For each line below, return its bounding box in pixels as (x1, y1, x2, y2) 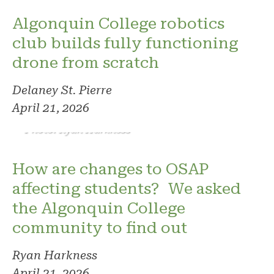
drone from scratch (12, 53, 159, 72)
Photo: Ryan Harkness (24, 123, 130, 135)
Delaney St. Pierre (12, 83, 112, 97)
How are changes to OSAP (12, 159, 209, 178)
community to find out (12, 218, 187, 237)
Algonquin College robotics (12, 13, 224, 32)
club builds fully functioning (12, 33, 239, 52)
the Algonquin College (12, 198, 185, 217)
